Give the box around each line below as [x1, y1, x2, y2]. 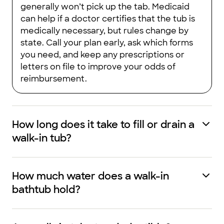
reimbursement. [20, 73, 87, 84]
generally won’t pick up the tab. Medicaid [20, 1, 189, 12]
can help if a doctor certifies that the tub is [20, 13, 195, 24]
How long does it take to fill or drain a [12, 118, 194, 131]
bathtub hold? [12, 183, 80, 196]
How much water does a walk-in [12, 169, 169, 182]
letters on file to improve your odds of [20, 61, 175, 72]
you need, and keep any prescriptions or [20, 49, 184, 60]
